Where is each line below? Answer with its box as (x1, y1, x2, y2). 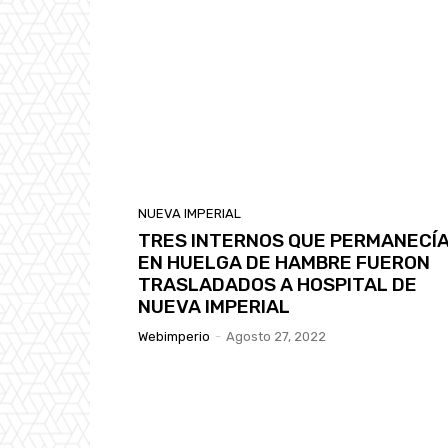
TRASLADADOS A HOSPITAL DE (138, 272, 417, 296)
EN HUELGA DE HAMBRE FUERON (138, 250, 430, 274)
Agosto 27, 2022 (226, 328, 326, 344)
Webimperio (138, 328, 210, 344)
